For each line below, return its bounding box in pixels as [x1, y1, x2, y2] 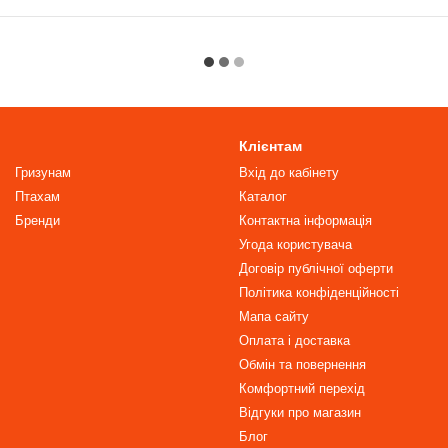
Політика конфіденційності [239, 285, 399, 300]
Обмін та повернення [239, 357, 366, 372]
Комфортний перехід [239, 381, 365, 396]
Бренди [15, 213, 60, 228]
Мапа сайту [239, 309, 309, 324]
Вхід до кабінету [239, 165, 339, 180]
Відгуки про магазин [239, 405, 361, 420]
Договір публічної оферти [239, 261, 393, 276]
